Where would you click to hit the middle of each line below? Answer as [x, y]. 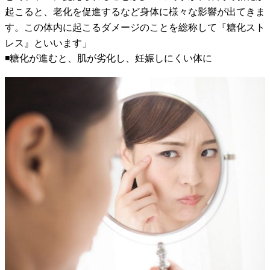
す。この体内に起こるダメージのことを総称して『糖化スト [135, 28]
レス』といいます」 [48, 43]
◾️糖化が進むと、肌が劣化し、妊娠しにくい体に [108, 58]
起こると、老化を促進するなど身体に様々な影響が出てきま [135, 12]
